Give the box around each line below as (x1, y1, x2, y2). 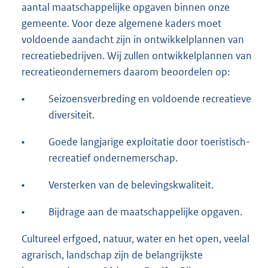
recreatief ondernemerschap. (48, 151, 178, 165)
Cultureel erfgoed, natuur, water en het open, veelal (22, 232, 249, 246)
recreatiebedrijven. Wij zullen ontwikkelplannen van (22, 49, 252, 63)
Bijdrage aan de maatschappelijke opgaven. (48, 205, 242, 219)
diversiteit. (48, 108, 95, 122)
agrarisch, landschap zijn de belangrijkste (22, 248, 203, 262)
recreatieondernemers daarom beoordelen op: (22, 65, 230, 79)
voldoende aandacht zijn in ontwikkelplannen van (22, 33, 244, 47)
